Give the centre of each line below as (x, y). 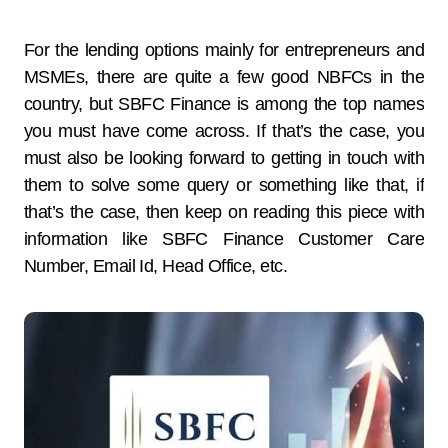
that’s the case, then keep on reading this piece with (224, 212)
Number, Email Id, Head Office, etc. (156, 266)
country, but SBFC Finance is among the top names (224, 104)
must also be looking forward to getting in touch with (224, 158)
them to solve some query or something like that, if (224, 185)
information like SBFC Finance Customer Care (224, 239)
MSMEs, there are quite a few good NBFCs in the (224, 77)
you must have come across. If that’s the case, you (224, 131)
